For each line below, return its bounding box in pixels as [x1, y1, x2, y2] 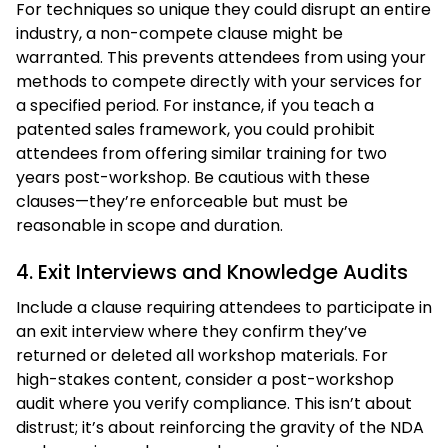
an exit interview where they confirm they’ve [16, 319, 367, 343]
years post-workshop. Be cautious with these [16, 165, 370, 189]
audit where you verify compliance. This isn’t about [16, 391, 412, 415]
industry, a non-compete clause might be [16, 21, 343, 45]
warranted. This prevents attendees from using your [16, 45, 426, 69]
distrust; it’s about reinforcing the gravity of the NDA [16, 415, 424, 439]
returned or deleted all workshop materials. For [16, 343, 388, 367]
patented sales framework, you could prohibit [16, 117, 375, 141]
